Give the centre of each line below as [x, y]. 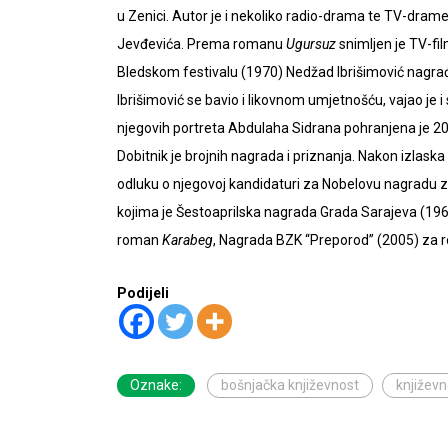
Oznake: [156, 385]
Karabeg [187, 240]
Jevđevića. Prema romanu [201, 44]
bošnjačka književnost [290, 385]
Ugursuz [311, 44]
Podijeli [143, 293]
